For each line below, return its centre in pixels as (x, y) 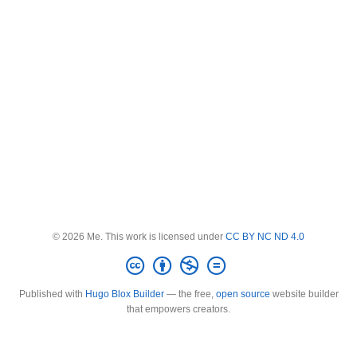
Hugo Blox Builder (124, 294)
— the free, (190, 294)
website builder (304, 294)
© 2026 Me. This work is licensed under (139, 237)
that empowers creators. (178, 309)
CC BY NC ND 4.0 (265, 237)
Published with (52, 294)
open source (243, 294)
